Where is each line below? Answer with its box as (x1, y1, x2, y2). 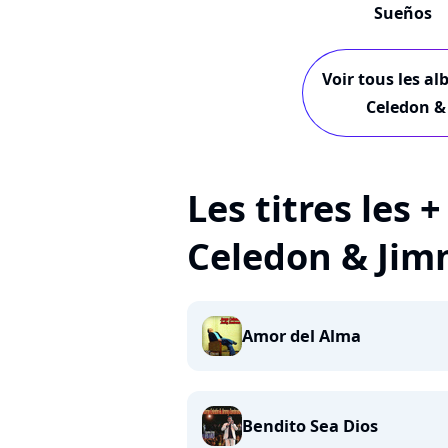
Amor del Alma (242, 325, 361, 347)
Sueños (373, 2, 432, 24)
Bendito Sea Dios (242, 415, 378, 437)
